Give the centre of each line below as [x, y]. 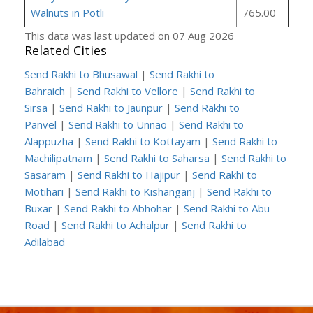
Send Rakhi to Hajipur [129, 175]
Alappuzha [49, 141]
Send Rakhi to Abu [227, 209]
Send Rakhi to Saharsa [157, 158]
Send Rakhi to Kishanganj [135, 192]
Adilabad [45, 242]
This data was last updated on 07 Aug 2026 [129, 36]
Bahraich [45, 91]
